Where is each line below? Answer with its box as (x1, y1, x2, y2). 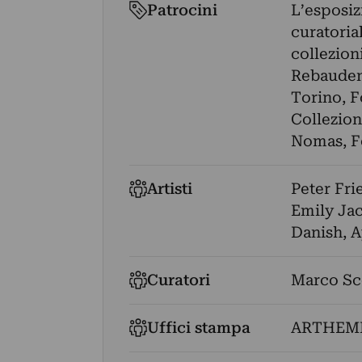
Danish (290, 223, 343, 242)
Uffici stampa (147, 318, 251, 337)
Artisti (147, 179, 193, 198)
